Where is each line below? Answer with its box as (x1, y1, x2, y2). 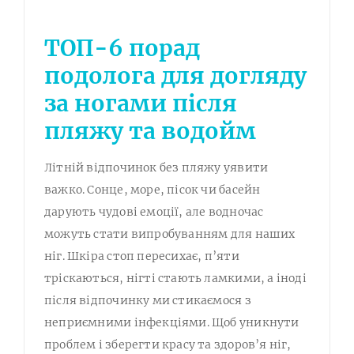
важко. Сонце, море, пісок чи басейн (44, 182, 261, 197)
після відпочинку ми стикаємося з (44, 292, 251, 307)
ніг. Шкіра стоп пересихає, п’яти (44, 248, 239, 263)
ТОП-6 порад (44, 33, 200, 62)
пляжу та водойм (44, 116, 256, 145)
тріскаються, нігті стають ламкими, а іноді (44, 270, 307, 285)
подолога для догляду (44, 61, 307, 90)
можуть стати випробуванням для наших (44, 226, 296, 241)
